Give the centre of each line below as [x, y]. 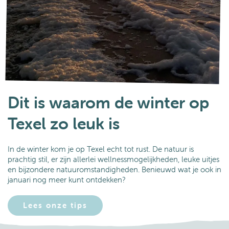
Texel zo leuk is [64, 124]
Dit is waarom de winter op [108, 103]
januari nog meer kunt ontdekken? [67, 180]
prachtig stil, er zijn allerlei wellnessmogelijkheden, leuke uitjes [113, 159]
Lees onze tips [55, 205]
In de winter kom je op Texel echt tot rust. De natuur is [101, 149]
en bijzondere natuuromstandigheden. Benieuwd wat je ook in [114, 170]
